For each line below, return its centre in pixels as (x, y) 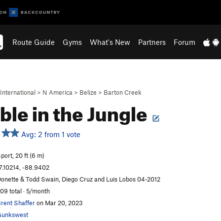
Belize (88, 92)
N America (57, 92)
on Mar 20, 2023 (59, 203)
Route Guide (34, 42)
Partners (152, 42)
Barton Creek (123, 92)
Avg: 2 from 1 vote (50, 134)
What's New (110, 42)
